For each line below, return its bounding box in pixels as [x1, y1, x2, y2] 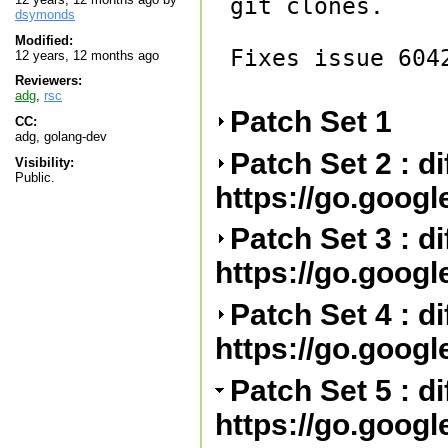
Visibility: [15, 154, 74, 170]
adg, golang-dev [15, 128, 107, 144]
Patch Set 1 [229, 104, 400, 138]
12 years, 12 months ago [15, 47, 159, 63]
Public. [15, 169, 55, 185]
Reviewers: [15, 73, 82, 89]
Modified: [15, 32, 73, 48]
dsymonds [15, 7, 75, 23]
